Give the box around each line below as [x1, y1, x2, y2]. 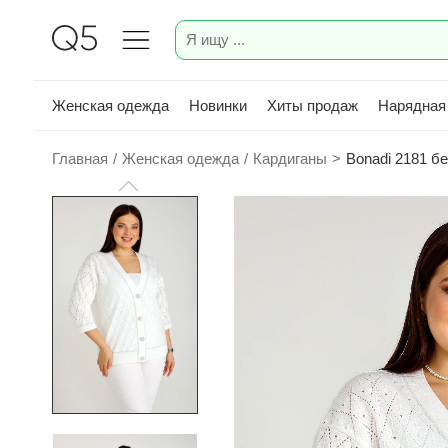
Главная [52, 150, 108, 167]
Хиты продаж [267, 96, 358, 114]
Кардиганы [253, 150, 327, 167]
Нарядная [378, 96, 446, 114]
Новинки [189, 96, 247, 114]
